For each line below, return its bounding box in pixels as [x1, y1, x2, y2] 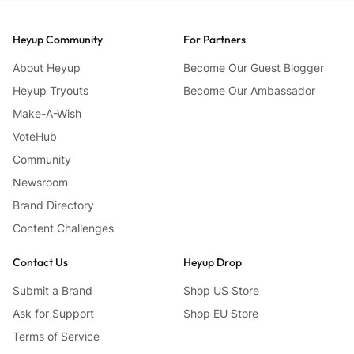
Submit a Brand [13, 283, 92, 297]
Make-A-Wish [13, 106, 81, 120]
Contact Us [13, 254, 68, 269]
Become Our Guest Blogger [183, 60, 324, 74]
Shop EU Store [183, 306, 258, 320]
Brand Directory [13, 198, 94, 212]
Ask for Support [13, 306, 94, 320]
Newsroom [13, 175, 68, 189]
